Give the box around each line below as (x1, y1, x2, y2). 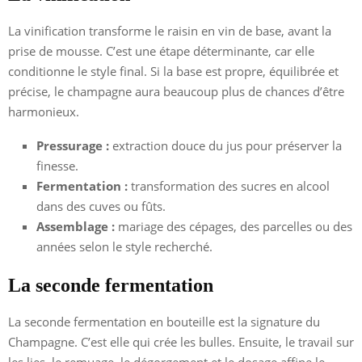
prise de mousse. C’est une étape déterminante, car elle (8, 42, 314, 59)
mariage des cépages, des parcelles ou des (115, 217, 352, 234)
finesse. (36, 157, 78, 174)
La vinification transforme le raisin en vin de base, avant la (8, 22, 331, 39)
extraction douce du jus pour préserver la (109, 137, 342, 154)
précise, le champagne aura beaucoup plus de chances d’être (8, 82, 344, 99)
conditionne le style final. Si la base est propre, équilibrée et (8, 62, 339, 79)
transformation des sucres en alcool (128, 177, 330, 194)
